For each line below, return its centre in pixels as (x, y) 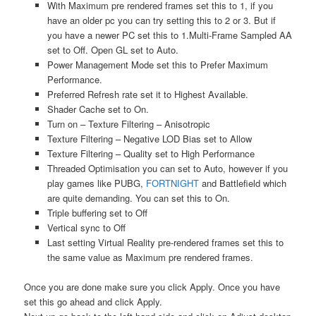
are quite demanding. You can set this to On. (138, 197)
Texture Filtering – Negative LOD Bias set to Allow (149, 138)
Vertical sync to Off (86, 227)
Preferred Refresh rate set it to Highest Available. (147, 94)
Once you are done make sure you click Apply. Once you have (152, 286)
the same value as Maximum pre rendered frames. (150, 257)
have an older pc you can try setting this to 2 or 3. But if (161, 20)
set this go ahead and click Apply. (93, 301)
